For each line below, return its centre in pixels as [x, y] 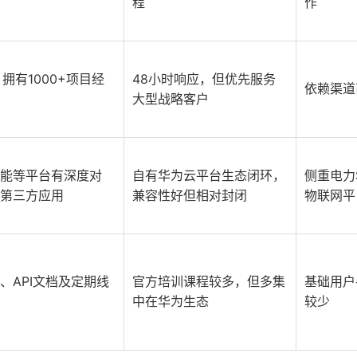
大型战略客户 [171, 99]
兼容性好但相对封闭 [190, 195]
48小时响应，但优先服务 [204, 79]
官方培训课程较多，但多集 [209, 281]
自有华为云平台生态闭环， [209, 175]
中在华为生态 [171, 301]
